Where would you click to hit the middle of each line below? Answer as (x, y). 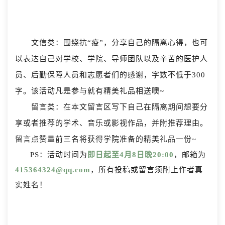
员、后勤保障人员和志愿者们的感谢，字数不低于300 (110, 75)
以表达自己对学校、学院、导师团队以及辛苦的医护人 (111, 59)
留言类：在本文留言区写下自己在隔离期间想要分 (120, 107)
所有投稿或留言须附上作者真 (151, 170)
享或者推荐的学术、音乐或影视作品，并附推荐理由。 (111, 123)
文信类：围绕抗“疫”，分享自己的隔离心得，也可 (120, 43)
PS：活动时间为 (59, 155)
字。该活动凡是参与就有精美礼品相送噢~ (90, 91)
